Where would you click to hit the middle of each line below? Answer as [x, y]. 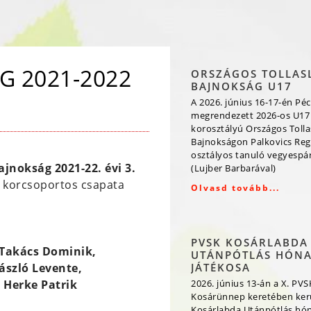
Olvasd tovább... [235, 188]
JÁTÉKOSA [221, 267]
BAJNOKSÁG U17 [242, 86]
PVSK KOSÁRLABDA [250, 242]
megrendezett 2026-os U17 [250, 115]
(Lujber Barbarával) [234, 168]
